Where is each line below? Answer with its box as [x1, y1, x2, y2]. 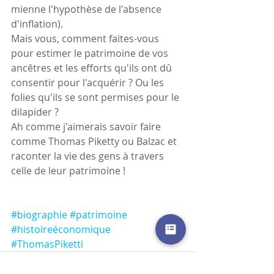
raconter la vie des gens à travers [11, 149, 166, 163]
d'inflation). [11, 17, 63, 31]
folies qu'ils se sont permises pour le [11, 90, 182, 104]
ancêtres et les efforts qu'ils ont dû [11, 61, 174, 75]
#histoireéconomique [11, 222, 111, 236]
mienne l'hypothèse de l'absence [11, 2, 164, 16]
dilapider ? [11, 105, 59, 119]
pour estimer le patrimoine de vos [11, 46, 171, 60]
